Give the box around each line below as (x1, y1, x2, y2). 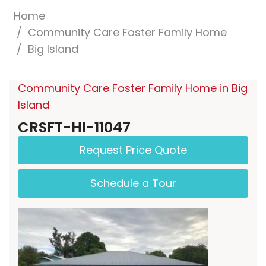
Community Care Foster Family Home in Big (18, 80, 248, 96)
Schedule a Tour (90, 175, 176, 191)
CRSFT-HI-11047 (18, 117, 131, 137)
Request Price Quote (79, 142, 187, 157)
